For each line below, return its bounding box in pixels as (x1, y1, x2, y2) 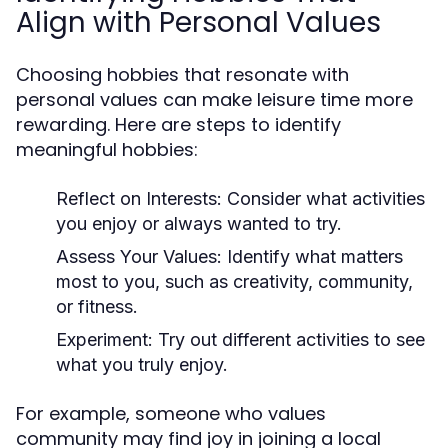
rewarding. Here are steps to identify (16, 112, 341, 137)
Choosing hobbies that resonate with (16, 62, 349, 87)
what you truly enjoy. (56, 354, 228, 375)
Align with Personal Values (16, 3, 381, 42)
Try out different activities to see (153, 329, 425, 350)
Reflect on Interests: (56, 188, 222, 209)
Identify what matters (222, 246, 403, 267)
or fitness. (56, 296, 138, 317)
